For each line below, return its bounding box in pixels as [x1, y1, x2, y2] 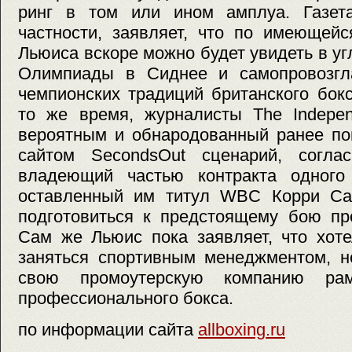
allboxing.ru [198, 319, 285, 339]
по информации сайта [18, 319, 198, 339]
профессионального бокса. [18, 288, 233, 309]
